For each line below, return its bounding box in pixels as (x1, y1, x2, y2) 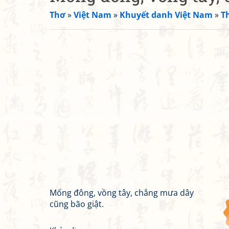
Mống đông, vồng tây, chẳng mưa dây (50, 187, 194, 198)
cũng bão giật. (50, 198, 104, 210)
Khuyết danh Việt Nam (120, 9, 213, 20)
